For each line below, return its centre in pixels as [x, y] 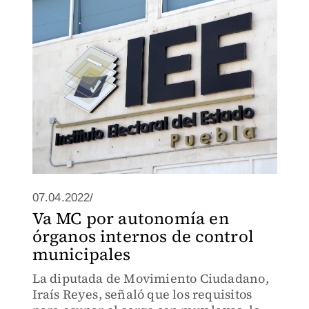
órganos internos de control [143, 236]
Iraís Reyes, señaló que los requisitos [142, 294]
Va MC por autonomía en [130, 218]
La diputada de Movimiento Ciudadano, [150, 278]
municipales [81, 254]
